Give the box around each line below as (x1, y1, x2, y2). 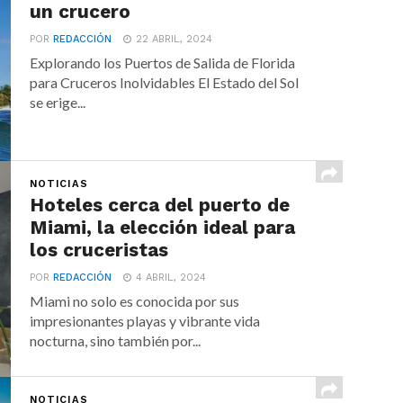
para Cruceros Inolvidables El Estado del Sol (30, 74, 300, 91)
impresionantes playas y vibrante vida (30, 312, 261, 329)
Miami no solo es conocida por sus (30, 292, 240, 309)
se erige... (30, 94, 86, 111)
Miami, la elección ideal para (30, 217, 296, 238)
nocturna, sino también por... (30, 332, 201, 349)
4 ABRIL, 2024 (136, 272, 207, 283)
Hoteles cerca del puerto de (30, 194, 291, 216)
